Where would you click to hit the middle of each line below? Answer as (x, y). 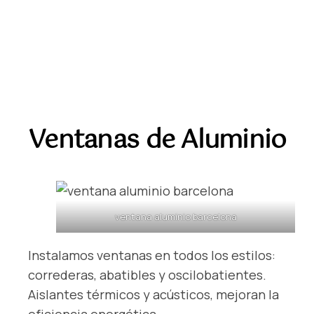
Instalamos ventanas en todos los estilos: (152, 255)
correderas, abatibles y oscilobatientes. (147, 275)
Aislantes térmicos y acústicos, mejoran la (153, 295)
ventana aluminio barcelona (176, 217)
